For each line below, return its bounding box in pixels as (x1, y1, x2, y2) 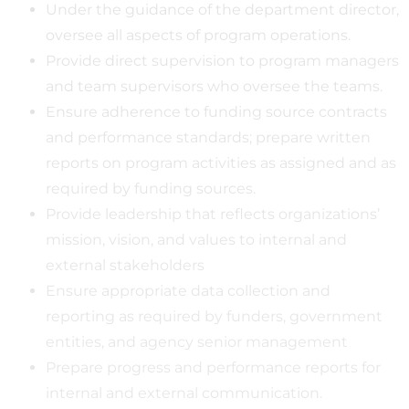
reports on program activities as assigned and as (46, 153, 396, 172)
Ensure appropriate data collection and (46, 281, 330, 299)
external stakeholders (46, 256, 204, 274)
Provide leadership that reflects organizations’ (46, 204, 380, 223)
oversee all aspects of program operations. (46, 26, 351, 44)
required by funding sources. (46, 179, 256, 197)
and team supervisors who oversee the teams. (46, 77, 383, 95)
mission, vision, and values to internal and (46, 230, 347, 248)
